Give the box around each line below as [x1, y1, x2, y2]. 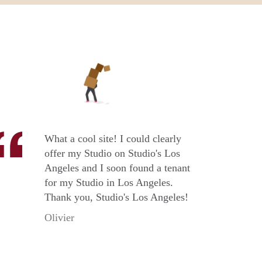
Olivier [44, 212, 74, 224]
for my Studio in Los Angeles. [44, 177, 173, 189]
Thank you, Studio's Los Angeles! [44, 191, 188, 204]
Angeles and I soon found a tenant [44, 162, 190, 174]
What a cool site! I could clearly [44, 133, 181, 145]
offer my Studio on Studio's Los [44, 147, 180, 160]
